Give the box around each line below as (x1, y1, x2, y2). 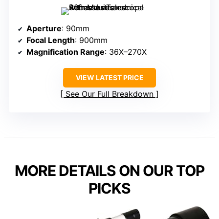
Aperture (26, 23, 62, 34)
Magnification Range (26, 47, 105, 57)
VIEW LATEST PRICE (75, 73, 144, 82)
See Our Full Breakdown (66, 89, 153, 99)
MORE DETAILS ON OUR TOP (15, 162, 204, 180)
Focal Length (26, 35, 75, 45)
